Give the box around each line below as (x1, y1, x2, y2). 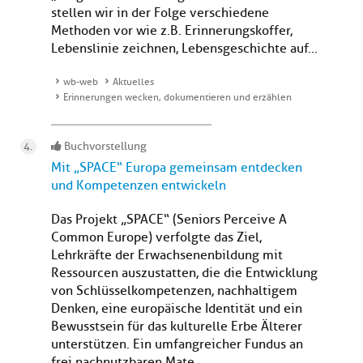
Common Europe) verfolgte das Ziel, (51, 229, 262, 246)
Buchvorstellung (62, 139, 147, 154)
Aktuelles (113, 75, 154, 89)
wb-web (63, 75, 98, 89)
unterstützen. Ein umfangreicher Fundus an (51, 336, 303, 353)
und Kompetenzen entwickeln (51, 177, 226, 194)
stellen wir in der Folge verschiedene (51, 5, 269, 22)
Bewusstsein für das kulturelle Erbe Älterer (51, 318, 302, 335)
